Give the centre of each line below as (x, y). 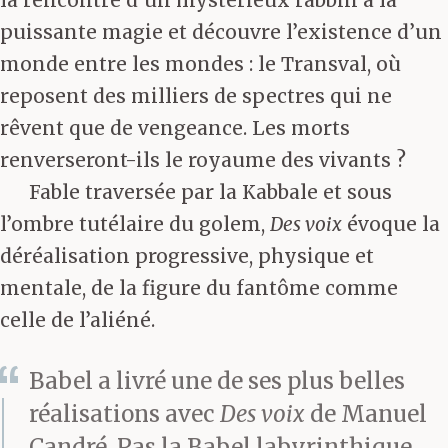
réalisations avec (124, 413)
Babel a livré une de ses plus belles (217, 380)
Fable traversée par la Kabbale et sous (210, 192)
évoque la (391, 224)
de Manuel (366, 413)
